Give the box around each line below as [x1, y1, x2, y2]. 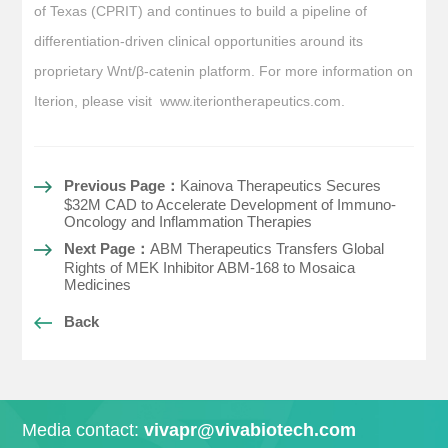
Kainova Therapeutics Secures [180, 176, 382, 194]
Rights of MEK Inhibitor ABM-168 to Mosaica [64, 258, 356, 276]
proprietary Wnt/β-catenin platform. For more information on [34, 62, 414, 79]
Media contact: [22, 419, 145, 440]
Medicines [64, 275, 132, 293]
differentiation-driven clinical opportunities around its [34, 32, 364, 49]
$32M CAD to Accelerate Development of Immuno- [64, 195, 397, 213]
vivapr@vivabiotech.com [144, 419, 357, 440]
